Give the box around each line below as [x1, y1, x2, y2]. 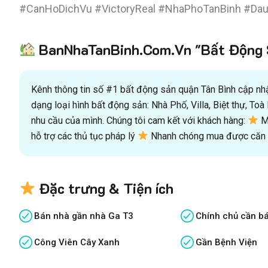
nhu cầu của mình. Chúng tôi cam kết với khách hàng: [31, 114, 248, 126]
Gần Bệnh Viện [196, 236, 258, 248]
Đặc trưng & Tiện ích [35, 178, 174, 197]
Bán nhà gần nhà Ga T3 [34, 210, 133, 221]
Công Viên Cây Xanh [34, 236, 120, 248]
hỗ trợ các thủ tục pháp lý [31, 130, 138, 142]
